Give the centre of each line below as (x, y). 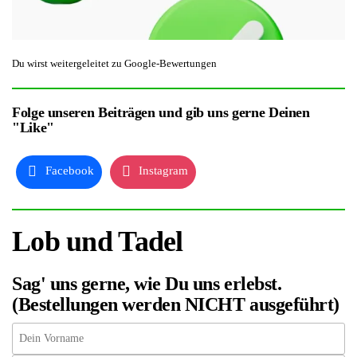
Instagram (164, 171)
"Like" (33, 128)
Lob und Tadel (98, 241)
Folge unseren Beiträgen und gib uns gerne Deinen (161, 113)
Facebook (69, 171)
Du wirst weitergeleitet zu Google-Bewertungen (114, 64)
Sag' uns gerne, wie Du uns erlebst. (147, 283)
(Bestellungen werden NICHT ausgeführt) (176, 304)
